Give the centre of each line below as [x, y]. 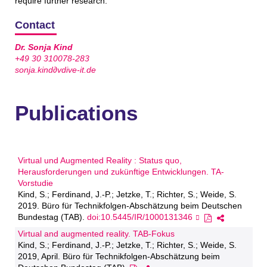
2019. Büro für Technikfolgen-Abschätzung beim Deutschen [130, 206]
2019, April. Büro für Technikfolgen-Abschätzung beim [119, 257]
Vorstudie [35, 183]
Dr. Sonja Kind [44, 47]
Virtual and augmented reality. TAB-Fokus [96, 234]
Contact [35, 25]
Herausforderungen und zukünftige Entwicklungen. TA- [121, 172]
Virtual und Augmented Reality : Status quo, [100, 161]
